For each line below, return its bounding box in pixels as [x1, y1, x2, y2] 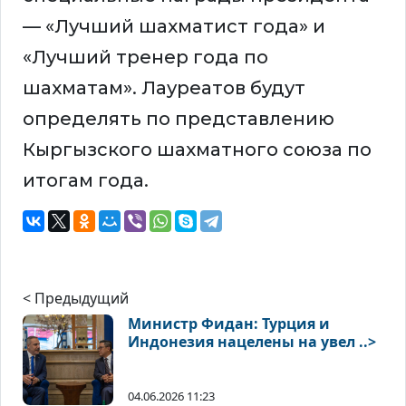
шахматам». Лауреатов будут [23, 77, 305, 100]
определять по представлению [23, 108, 334, 130]
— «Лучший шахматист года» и [23, 15, 325, 38]
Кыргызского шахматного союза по [23, 139, 372, 161]
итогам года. [23, 169, 149, 192]
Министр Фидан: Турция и [128, 314, 330, 334]
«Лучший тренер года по [23, 46, 268, 69]
